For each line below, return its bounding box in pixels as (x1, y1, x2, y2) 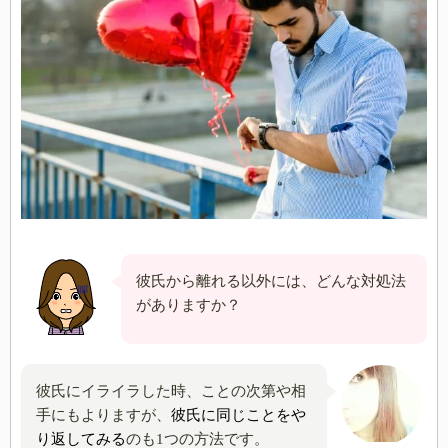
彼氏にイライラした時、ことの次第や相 (36, 383, 306, 400)
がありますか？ (136, 297, 241, 314)
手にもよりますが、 (36, 407, 171, 424)
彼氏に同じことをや (171, 407, 306, 424)
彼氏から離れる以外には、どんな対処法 (136, 273, 406, 290)
